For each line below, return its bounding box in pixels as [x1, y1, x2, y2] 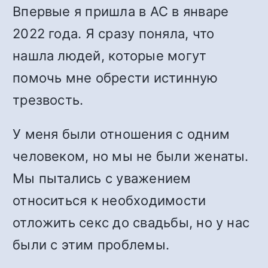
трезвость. [13, 92, 84, 108]
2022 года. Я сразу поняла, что [13, 26, 215, 41]
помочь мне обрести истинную [13, 70, 218, 86]
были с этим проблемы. [13, 237, 170, 252]
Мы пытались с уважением [13, 170, 191, 186]
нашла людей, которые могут [13, 48, 207, 63]
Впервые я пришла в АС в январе [13, 4, 229, 19]
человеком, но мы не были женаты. [13, 148, 249, 164]
